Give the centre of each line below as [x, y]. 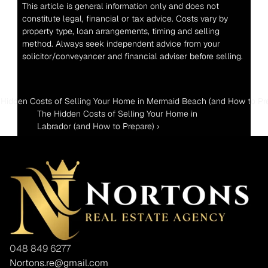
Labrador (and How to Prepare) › [98, 126]
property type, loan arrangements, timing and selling [121, 31]
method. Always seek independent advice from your [121, 43]
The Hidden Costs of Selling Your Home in [117, 113]
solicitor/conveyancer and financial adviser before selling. [132, 56]
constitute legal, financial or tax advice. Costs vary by [125, 18]
